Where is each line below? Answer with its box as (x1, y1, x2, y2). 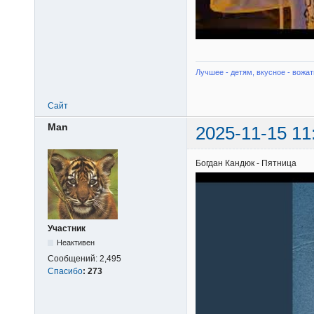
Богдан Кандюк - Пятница (196, 158, 296, 168)
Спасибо (48, 266, 83, 277)
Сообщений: (48, 254, 100, 264)
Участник (48, 224, 86, 234)
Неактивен (57, 238, 95, 247)
